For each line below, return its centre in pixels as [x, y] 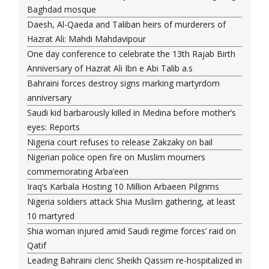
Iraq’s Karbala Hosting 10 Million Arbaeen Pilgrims [123, 187]
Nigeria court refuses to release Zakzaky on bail [120, 142]
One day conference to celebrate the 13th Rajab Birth [131, 54]
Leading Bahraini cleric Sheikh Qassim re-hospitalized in [134, 261]
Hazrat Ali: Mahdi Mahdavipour [86, 39]
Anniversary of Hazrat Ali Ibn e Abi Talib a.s [110, 68]
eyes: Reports [53, 127]
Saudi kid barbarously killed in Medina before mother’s [131, 113]
